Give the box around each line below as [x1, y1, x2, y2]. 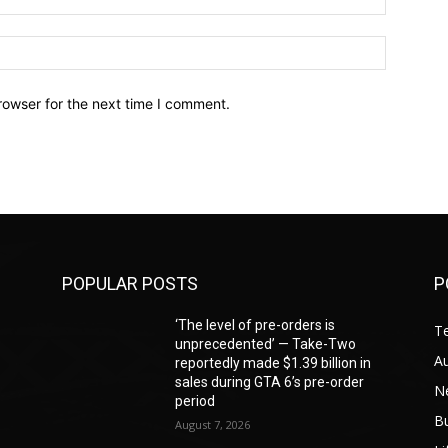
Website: [385, 37, 441, 55]
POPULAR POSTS [62, 272, 198, 294]
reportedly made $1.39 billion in [175, 354, 372, 371]
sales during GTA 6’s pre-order [175, 373, 365, 390]
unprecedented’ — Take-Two [175, 335, 357, 352]
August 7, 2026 [175, 416, 251, 432]
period [175, 392, 216, 409]
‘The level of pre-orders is [175, 316, 336, 333]
